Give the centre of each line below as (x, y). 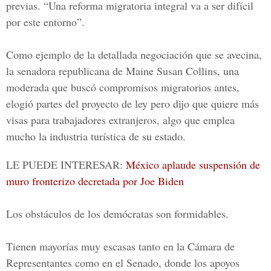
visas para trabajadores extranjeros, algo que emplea (120, 120)
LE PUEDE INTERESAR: (66, 165)
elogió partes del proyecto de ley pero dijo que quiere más (132, 103)
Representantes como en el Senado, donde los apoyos (123, 263)
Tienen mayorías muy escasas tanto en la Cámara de (120, 246)
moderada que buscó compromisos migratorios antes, (123, 87)
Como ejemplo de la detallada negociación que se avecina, (134, 54)
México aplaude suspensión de (193, 165)
